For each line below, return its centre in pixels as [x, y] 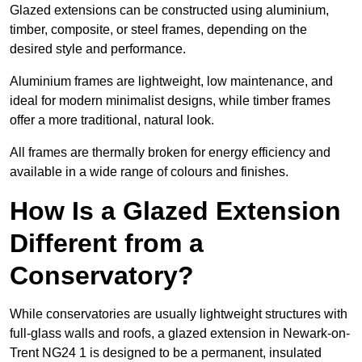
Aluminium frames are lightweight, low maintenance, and [171, 82]
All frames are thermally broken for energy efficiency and [170, 153]
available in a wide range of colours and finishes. [149, 172]
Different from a [107, 244]
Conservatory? [102, 276]
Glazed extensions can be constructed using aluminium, [169, 11]
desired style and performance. [98, 49]
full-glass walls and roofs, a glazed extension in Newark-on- [180, 334]
